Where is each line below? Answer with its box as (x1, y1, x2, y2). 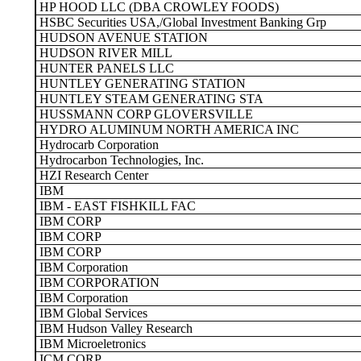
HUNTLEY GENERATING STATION (36, 77, 246, 90)
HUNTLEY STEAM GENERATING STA (36, 92, 263, 106)
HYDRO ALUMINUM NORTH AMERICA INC (36, 122, 299, 136)
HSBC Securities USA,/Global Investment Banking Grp (36, 15, 326, 29)
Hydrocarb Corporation (36, 138, 159, 151)
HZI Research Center (36, 168, 148, 182)
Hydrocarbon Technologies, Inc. (36, 153, 204, 167)
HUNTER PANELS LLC (36, 61, 174, 75)
